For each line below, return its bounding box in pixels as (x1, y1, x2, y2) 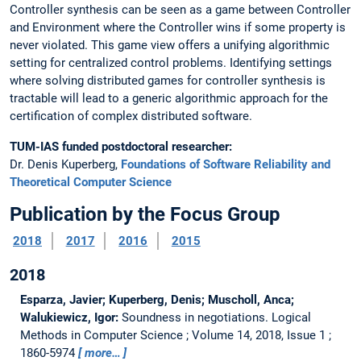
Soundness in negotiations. (121, 309, 272, 325)
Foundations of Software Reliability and (121, 156, 330, 172)
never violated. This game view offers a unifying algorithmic (10, 38, 330, 53)
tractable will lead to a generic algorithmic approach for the (10, 91, 328, 106)
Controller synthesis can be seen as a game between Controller (10, 2, 351, 18)
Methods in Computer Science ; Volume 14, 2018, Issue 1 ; (19, 327, 331, 342)
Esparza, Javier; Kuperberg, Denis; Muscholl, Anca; (19, 292, 294, 307)
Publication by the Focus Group (10, 202, 280, 226)
